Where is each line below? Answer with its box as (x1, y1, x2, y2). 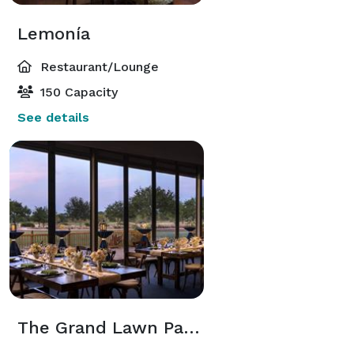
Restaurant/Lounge (36, 58, 159, 74)
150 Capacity (36, 84, 118, 100)
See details (17, 109, 89, 125)
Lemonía (17, 23, 90, 43)
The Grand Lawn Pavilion (183, 317, 200, 337)
